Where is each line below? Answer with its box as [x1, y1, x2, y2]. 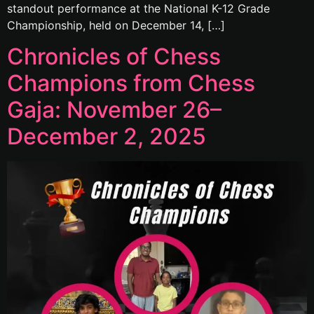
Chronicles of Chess [7, 43, 221, 71]
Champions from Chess [7, 69, 255, 97]
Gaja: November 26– [7, 96, 221, 124]
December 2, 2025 [7, 123, 206, 151]
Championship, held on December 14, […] [7, 18, 225, 32]
